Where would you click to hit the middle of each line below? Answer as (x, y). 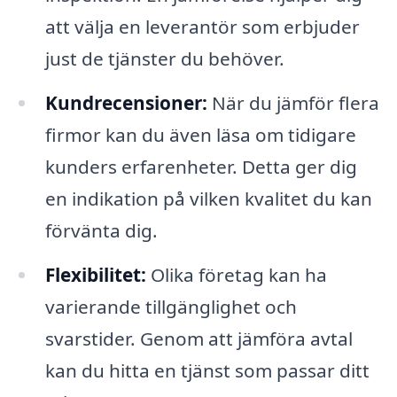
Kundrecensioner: (126, 103)
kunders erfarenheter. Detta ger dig (201, 167)
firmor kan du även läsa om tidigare (200, 135)
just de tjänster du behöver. (164, 59)
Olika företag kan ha (236, 274)
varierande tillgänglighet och (171, 306)
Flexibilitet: (95, 274)
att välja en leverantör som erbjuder (202, 27)
